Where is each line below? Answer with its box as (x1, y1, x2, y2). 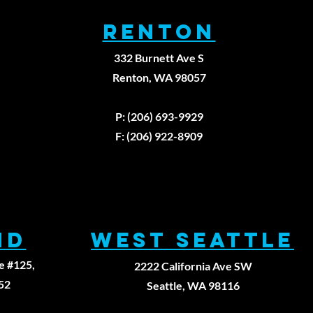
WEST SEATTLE (91, 227, 294, 253)
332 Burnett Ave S (114, 51, 205, 64)
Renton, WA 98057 (112, 71, 206, 84)
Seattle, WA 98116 (146, 279, 240, 292)
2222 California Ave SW (133, 259, 252, 272)
